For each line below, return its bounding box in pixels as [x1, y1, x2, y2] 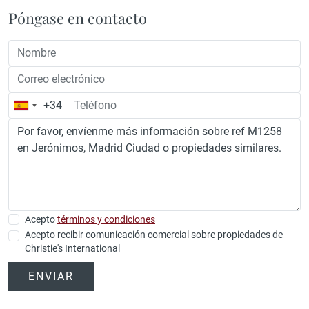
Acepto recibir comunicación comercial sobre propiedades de [25, 228, 283, 240]
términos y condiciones [57, 213, 155, 225]
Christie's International [25, 242, 120, 254]
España [21, 101, 58, 115]
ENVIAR [28, 269, 74, 283]
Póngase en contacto [8, 7, 147, 28]
